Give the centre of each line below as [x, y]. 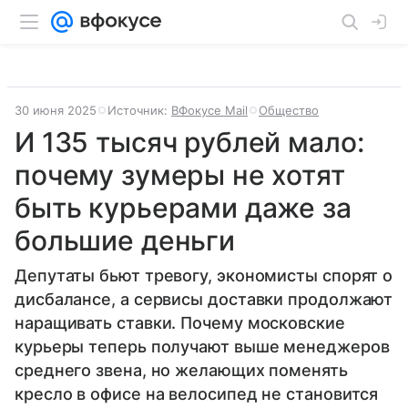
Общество [289, 110]
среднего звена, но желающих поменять [181, 370]
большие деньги [125, 240]
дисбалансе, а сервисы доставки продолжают [204, 299]
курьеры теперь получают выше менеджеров [202, 347]
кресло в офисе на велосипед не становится [197, 394]
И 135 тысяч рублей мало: [189, 142]
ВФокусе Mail [209, 110]
